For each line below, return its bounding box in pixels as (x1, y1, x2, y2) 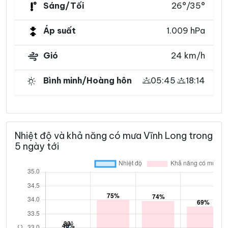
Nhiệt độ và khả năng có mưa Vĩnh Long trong (15, 130, 213, 142)
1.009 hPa (166, 25, 205, 36)
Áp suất (43, 25, 76, 36)
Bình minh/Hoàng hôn (43, 75, 132, 86)
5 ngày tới (15, 140, 59, 153)
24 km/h (171, 50, 205, 61)
